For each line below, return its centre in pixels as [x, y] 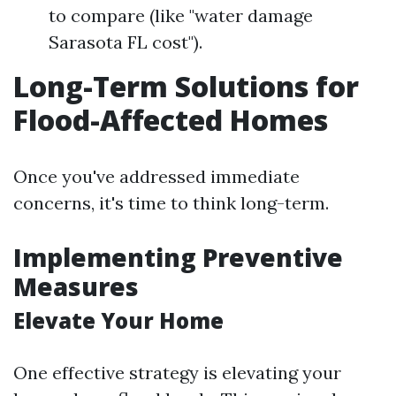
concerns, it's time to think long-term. [171, 202]
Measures [76, 286]
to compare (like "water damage [181, 15]
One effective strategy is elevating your [177, 372]
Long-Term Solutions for [186, 86]
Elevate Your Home [118, 320]
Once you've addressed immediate [156, 176]
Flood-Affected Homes [171, 119]
